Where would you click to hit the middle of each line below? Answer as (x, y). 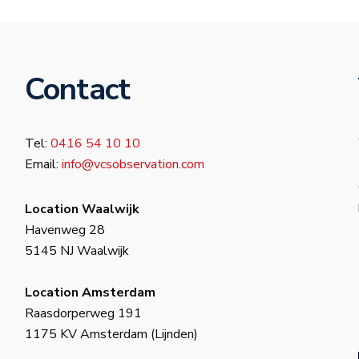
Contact (77, 90)
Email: (43, 165)
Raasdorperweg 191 (83, 314)
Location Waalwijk (82, 210)
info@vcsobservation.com (133, 165)
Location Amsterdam (90, 293)
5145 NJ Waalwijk (77, 251)
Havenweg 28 (65, 230)
